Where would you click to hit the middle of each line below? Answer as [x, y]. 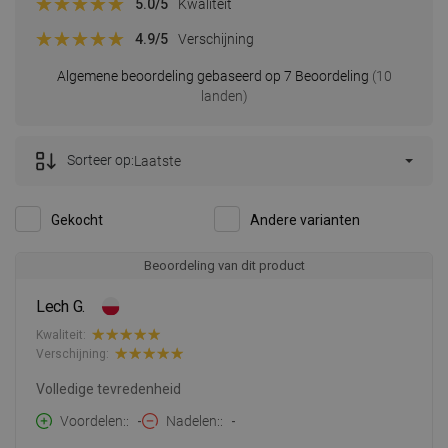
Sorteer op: [100, 160]
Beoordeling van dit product [224, 266]
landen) [224, 96]
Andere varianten [305, 220]
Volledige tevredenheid [108, 389]
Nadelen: [193, 421]
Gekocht [77, 220]
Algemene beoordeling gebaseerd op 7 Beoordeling [212, 76]
